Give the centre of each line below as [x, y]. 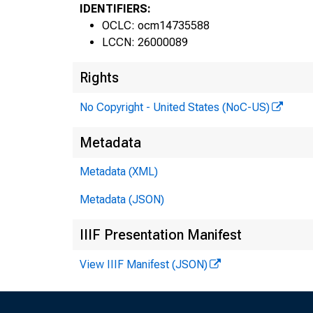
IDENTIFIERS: [115, 8]
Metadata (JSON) [122, 199]
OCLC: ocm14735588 [156, 25]
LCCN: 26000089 [145, 42]
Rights [99, 77]
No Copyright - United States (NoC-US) [175, 107]
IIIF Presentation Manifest [161, 234]
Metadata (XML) [119, 171]
